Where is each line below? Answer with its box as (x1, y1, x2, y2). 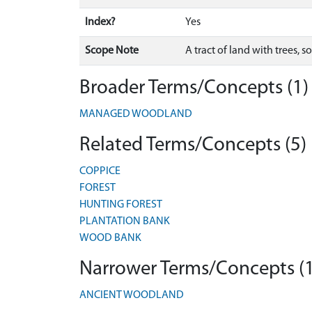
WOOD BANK (79, 233, 141, 244)
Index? (85, 17, 116, 28)
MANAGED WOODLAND (79, 109, 192, 120)
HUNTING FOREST (79, 199, 162, 210)
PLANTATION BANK (79, 216, 170, 227)
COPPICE (79, 166, 120, 177)
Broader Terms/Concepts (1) (79, 78, 309, 98)
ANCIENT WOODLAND (79, 290, 184, 301)
